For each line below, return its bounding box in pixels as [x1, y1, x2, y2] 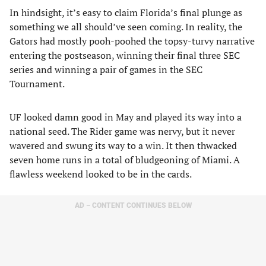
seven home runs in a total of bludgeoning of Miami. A [9, 153, 240, 166]
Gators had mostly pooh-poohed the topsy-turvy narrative [9, 34, 255, 47]
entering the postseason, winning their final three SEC [9, 49, 240, 62]
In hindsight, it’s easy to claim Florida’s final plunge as [9, 6, 242, 19]
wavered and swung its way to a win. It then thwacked [9, 139, 237, 152]
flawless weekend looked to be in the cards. [9, 167, 192, 180]
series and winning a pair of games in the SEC [9, 63, 202, 76]
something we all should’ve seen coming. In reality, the [9, 20, 242, 33]
